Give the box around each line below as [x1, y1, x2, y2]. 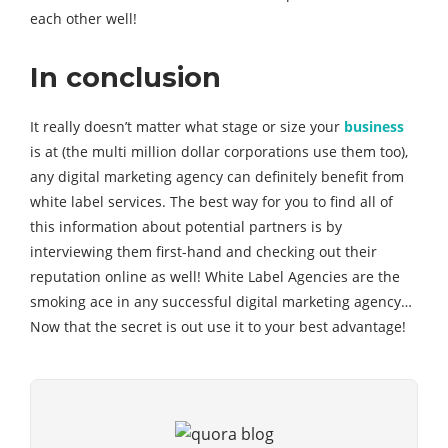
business [344, 117, 404, 136]
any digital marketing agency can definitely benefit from [30, 167, 404, 186]
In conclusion [30, 61, 221, 94]
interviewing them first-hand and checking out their [30, 242, 377, 261]
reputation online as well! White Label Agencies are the [30, 267, 400, 286]
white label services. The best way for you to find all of [30, 192, 393, 211]
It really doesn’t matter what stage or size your [30, 117, 344, 136]
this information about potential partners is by [30, 217, 342, 236]
